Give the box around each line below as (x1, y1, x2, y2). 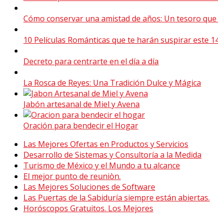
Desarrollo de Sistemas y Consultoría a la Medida (23, 149, 201, 160)
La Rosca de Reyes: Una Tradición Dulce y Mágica (23, 77, 201, 88)
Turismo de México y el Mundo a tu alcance (23, 160, 180, 171)
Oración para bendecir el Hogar (23, 120, 138, 131)
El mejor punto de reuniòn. (23, 170, 121, 182)
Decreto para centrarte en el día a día (23, 55, 159, 67)
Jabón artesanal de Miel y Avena (23, 98, 140, 109)
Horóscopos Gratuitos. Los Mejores (23, 202, 153, 214)
